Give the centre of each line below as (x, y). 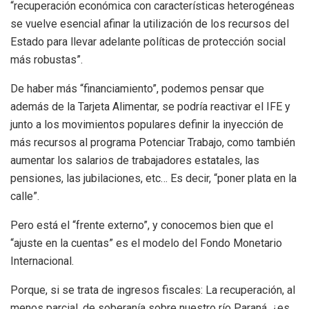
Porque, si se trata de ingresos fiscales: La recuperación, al (153, 290)
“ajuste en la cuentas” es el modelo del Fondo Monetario (146, 243)
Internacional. (42, 261)
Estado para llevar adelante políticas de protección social (148, 41)
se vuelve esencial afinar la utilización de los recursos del (150, 23)
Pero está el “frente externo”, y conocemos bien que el (142, 225)
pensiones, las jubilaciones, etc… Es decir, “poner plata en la (153, 178)
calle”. (25, 196)
